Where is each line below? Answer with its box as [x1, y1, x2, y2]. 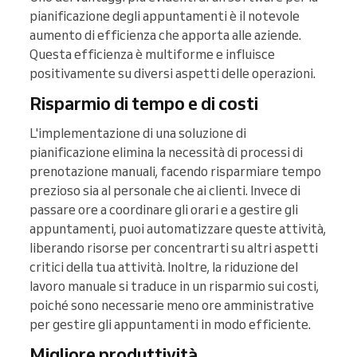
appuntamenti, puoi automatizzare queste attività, [29, 221, 326, 237]
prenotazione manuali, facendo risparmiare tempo [29, 163, 321, 180]
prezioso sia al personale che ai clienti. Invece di [29, 182, 300, 199]
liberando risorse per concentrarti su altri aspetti [29, 240, 318, 257]
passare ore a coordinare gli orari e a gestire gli [29, 202, 298, 218]
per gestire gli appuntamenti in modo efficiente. [29, 316, 311, 333]
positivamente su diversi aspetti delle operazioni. [29, 65, 316, 82]
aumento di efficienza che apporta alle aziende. [29, 27, 301, 44]
